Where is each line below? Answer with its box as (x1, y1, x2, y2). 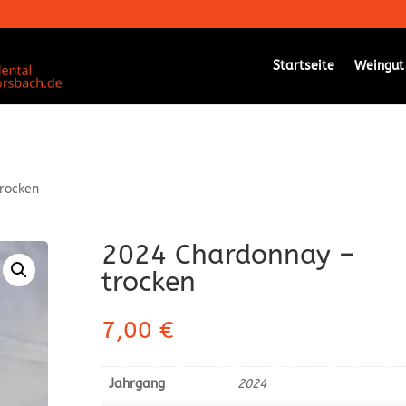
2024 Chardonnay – (101, 237, 355, 271)
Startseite (272, 58, 334, 73)
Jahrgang (108, 375, 165, 391)
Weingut (353, 58, 404, 73)
